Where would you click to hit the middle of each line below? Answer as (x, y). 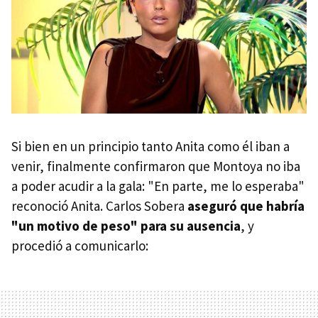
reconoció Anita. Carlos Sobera (98, 206)
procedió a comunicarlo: (80, 246)
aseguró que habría (245, 206)
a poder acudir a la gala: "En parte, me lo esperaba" (158, 186)
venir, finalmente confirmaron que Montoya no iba (156, 166)
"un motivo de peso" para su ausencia (126, 226)
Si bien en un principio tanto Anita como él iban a (150, 147)
